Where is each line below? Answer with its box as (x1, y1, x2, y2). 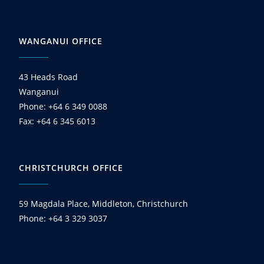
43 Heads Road (19, 71, 78, 82)
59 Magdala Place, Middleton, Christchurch (19, 197, 189, 209)
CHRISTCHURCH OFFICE (19, 161, 124, 173)
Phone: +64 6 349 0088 (19, 100, 108, 112)
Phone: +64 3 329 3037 (19, 212, 108, 224)
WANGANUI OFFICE (19, 35, 103, 47)
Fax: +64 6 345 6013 (19, 115, 96, 127)
